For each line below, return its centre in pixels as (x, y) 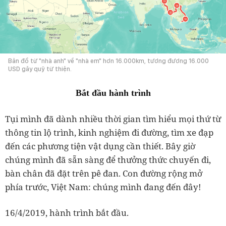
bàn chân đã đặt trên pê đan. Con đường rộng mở (104, 174)
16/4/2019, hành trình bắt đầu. (67, 213)
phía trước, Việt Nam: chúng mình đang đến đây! (103, 187)
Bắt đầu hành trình (113, 93)
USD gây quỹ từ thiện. (40, 69)
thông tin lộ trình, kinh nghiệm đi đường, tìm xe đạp (109, 133)
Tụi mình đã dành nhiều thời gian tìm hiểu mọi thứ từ (113, 119)
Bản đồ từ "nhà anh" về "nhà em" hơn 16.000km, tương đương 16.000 (108, 61)
